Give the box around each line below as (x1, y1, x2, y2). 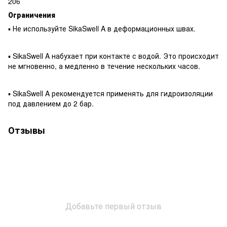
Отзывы (8, 123, 45, 137)
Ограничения (8, 9, 55, 20)
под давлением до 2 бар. (8, 98, 96, 108)
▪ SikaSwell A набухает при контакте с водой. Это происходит (8, 50, 219, 61)
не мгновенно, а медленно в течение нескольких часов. (8, 60, 200, 71)
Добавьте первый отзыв (65, 200, 162, 212)
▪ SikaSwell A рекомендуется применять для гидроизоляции (8, 88, 213, 98)
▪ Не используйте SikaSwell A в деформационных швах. (8, 23, 196, 33)
